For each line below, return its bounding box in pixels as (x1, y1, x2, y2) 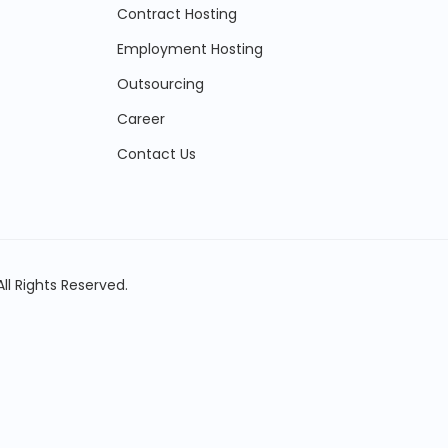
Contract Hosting (117, 4, 237, 24)
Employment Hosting (117, 39, 263, 59)
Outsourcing (117, 74, 204, 94)
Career (117, 109, 165, 129)
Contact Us (117, 144, 196, 164)
